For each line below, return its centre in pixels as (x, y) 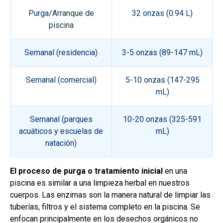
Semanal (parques (61, 119)
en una (175, 171)
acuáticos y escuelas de (61, 131)
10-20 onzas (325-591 (162, 119)
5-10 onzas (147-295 (162, 80)
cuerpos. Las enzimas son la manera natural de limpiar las (110, 195)
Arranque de (73, 13)
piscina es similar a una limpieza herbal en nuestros (100, 183)
